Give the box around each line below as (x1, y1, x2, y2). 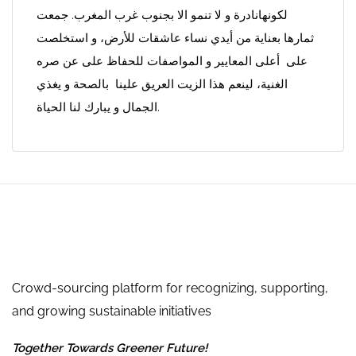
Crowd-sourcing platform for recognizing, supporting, (12, 281, 328, 296)
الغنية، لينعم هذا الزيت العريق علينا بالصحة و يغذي (37, 77, 288, 91)
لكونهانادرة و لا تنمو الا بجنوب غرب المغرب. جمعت (37, 8, 288, 22)
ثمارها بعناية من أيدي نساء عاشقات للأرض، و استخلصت (37, 31, 314, 45)
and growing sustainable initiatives (12, 304, 211, 319)
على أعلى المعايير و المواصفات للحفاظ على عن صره (37, 54, 308, 68)
